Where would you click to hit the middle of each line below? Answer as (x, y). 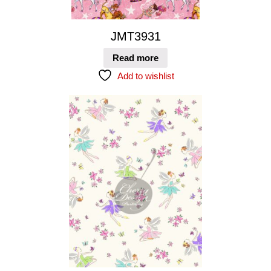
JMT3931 (135, 36)
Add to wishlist (145, 76)
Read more (135, 58)
